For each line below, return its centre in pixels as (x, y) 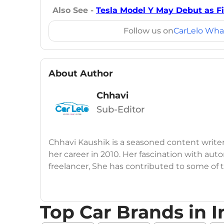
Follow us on (148, 31)
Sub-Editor (120, 110)
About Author (81, 74)
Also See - (74, 10)
